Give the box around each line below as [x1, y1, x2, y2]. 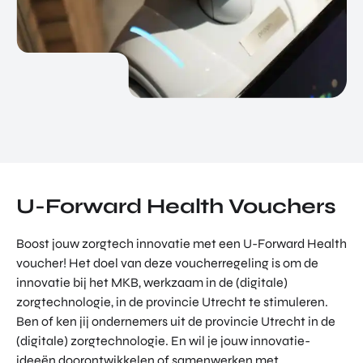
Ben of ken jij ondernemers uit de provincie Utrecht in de [16, 313, 335, 329]
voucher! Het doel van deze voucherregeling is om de [16, 254, 318, 271]
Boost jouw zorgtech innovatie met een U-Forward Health [16, 235, 347, 251]
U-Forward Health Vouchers [16, 193, 336, 219]
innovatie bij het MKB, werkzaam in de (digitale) [16, 274, 288, 290]
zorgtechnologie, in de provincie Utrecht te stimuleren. [16, 293, 328, 310]
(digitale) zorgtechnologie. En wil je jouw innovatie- [16, 332, 310, 348]
